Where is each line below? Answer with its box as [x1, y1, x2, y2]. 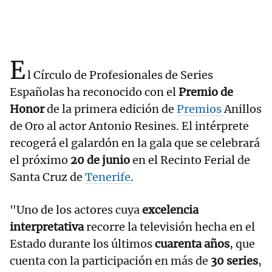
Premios [177, 102, 224, 117]
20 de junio [70, 153, 130, 168]
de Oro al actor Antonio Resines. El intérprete [10, 119, 249, 134]
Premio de [178, 85, 233, 100]
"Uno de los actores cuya [10, 203, 142, 217]
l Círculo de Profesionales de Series [27, 68, 213, 83]
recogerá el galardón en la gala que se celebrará [10, 136, 260, 151]
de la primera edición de [44, 102, 177, 117]
